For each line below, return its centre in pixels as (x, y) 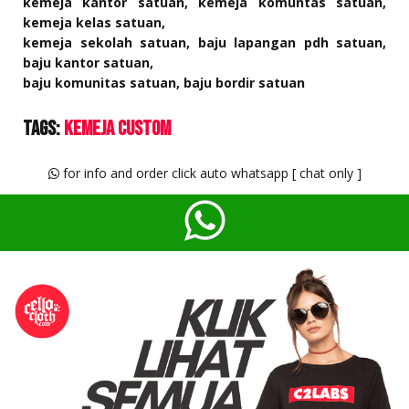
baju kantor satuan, (88, 62)
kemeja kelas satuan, (94, 22)
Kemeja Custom (117, 128)
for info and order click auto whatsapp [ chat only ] (210, 173)
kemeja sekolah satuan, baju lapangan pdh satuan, (204, 42)
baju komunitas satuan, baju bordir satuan (164, 82)
